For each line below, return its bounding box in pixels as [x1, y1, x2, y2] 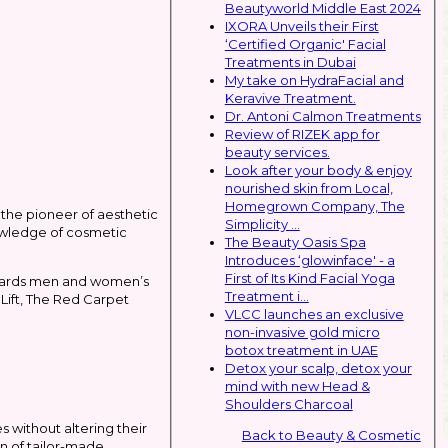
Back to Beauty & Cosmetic [241, 426, 421, 443]
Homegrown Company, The [224, 197, 405, 214]
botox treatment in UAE [224, 341, 378, 358]
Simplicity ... [224, 215, 300, 232]
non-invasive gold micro [224, 323, 380, 340]
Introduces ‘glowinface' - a [224, 251, 395, 268]
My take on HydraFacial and [224, 71, 404, 88]
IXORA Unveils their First [224, 17, 379, 34]
